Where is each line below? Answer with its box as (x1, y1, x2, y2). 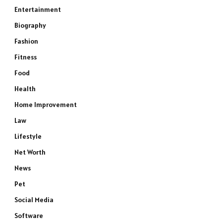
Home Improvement (14, 100, 77, 109)
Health (14, 84, 36, 93)
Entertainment (14, 5, 61, 14)
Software (14, 211, 43, 220)
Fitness (14, 53, 37, 61)
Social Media (14, 195, 54, 204)
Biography (14, 21, 46, 30)
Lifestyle (14, 132, 42, 141)
